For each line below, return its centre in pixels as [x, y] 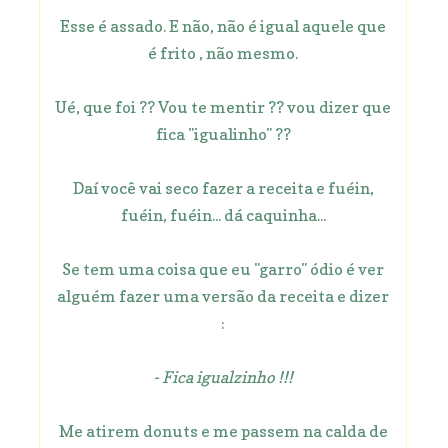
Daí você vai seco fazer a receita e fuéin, [223, 187]
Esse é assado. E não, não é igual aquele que [223, 25]
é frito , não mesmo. [223, 52]
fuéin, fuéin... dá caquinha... [223, 214]
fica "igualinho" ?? [223, 133]
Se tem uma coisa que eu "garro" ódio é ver [223, 268]
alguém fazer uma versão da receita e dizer [223, 295]
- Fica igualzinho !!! [223, 376]
